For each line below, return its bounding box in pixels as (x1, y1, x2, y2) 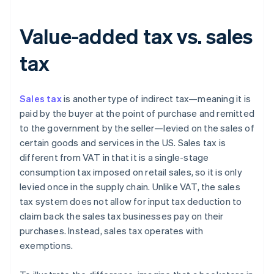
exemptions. (20, 239, 73, 252)
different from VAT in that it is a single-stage (20, 151, 209, 164)
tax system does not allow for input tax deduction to (20, 195, 242, 208)
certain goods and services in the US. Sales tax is (20, 136, 226, 149)
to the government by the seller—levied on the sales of (20, 122, 254, 135)
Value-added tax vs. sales (20, 23, 253, 50)
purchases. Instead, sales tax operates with (20, 224, 204, 237)
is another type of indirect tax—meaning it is (61, 92, 251, 105)
